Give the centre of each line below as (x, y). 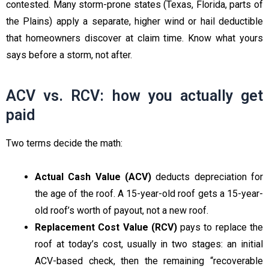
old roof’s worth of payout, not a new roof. (122, 211)
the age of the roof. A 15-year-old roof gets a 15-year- (149, 194)
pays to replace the (220, 228)
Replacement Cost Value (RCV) (106, 228)
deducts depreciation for (207, 177)
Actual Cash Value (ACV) (93, 177)
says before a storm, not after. (69, 55)
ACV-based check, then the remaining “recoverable (149, 261)
